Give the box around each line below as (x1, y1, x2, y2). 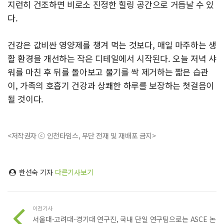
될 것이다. (7, 92, 43, 105)
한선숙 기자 (16, 167, 55, 177)
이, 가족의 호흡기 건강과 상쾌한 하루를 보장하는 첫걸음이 (7, 79, 214, 91)
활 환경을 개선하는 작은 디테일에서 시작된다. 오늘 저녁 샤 (7, 52, 216, 64)
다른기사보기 (54, 167, 93, 177)
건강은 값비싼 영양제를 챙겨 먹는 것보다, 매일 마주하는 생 (7, 38, 216, 51)
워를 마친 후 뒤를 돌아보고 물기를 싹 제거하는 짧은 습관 (7, 65, 209, 78)
